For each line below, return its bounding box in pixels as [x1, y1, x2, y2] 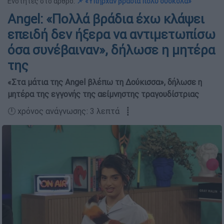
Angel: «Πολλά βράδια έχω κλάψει [7, 11, 204, 27]
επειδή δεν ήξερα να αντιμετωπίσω [7, 26, 215, 42]
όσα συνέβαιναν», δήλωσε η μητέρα [7, 42, 215, 58]
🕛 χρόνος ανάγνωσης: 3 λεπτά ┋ [7, 106, 130, 116]
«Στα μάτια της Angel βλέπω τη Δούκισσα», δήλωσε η [7, 77, 202, 87]
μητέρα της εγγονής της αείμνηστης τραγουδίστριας [7, 89, 199, 99]
